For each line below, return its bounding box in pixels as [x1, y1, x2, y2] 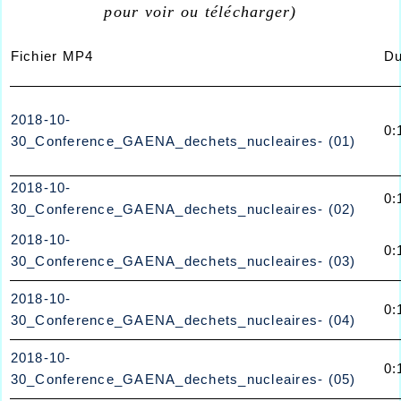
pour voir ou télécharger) [104, 3, 297, 21]
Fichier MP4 [10, 48, 94, 64]
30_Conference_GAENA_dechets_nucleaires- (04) [10, 312, 356, 328]
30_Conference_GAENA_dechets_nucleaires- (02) [10, 201, 356, 217]
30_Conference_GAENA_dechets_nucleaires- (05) [10, 371, 356, 387]
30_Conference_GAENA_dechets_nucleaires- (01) [10, 133, 356, 149]
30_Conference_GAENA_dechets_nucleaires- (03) [10, 253, 356, 269]
